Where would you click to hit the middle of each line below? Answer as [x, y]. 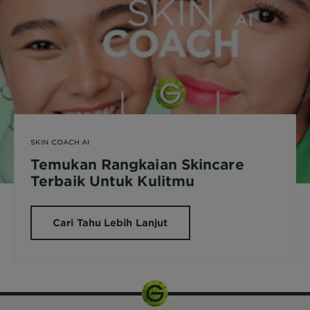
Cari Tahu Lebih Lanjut [110, 222]
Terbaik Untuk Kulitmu [113, 181]
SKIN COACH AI [60, 142]
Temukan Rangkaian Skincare [137, 164]
